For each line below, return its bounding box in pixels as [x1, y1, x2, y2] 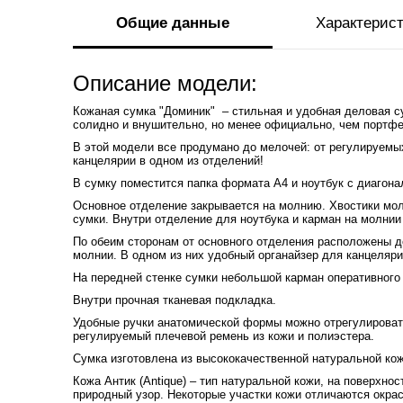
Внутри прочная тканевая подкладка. [72, 292, 276, 307]
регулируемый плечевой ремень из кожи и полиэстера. [72, 328, 374, 343]
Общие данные [115, 13, 229, 31]
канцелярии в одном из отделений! [72, 153, 264, 167]
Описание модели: [72, 71, 257, 95]
